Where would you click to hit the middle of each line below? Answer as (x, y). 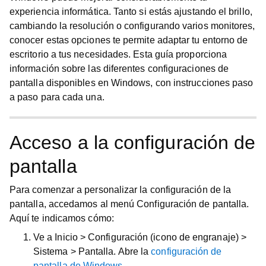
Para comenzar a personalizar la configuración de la (121, 190)
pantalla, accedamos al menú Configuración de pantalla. (129, 204)
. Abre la (132, 251)
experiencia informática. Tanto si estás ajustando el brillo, (131, 12)
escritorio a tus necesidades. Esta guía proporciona (118, 54)
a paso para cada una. (57, 97)
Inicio (66, 237)
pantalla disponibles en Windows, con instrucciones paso (132, 83)
